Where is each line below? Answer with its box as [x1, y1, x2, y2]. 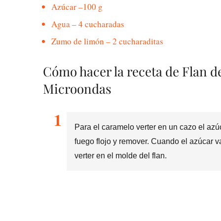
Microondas [43, 79, 111, 97]
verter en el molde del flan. [74, 151, 167, 160]
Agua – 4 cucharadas [51, 18, 124, 30]
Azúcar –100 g [51, 1, 103, 13]
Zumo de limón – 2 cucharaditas [51, 36, 163, 47]
